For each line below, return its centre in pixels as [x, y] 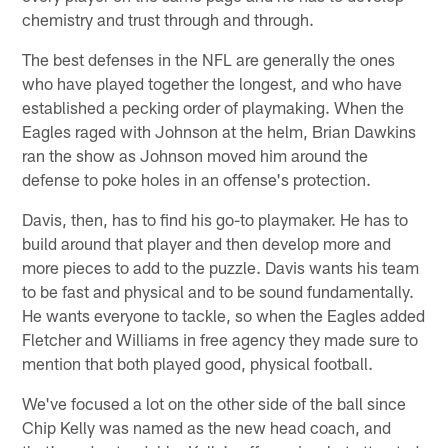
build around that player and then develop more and [207, 242]
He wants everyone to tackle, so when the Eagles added [224, 314]
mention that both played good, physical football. [198, 362]
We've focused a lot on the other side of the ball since [214, 402]
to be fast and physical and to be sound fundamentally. [218, 290]
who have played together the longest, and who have [212, 82]
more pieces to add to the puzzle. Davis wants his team [221, 266]
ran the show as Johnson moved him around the [195, 154]
